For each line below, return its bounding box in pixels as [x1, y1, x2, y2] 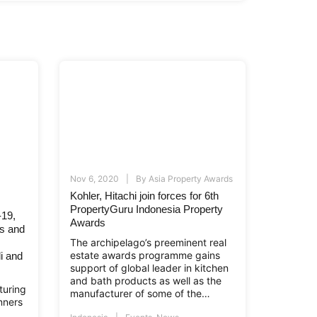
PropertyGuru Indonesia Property [70, 202, 224, 215]
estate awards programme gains [70, 248, 221, 261]
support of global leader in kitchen [70, 261, 229, 274]
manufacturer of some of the [70, 287, 202, 299]
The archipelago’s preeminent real [70, 236, 227, 248]
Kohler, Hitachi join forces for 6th [70, 189, 219, 202]
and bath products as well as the [70, 274, 222, 287]
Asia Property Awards [149, 173, 234, 184]
